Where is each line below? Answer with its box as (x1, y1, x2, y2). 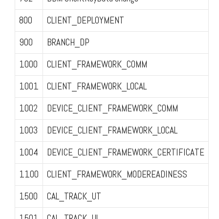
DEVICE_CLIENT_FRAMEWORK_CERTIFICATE (47, 146, 204, 158)
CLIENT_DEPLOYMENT (47, 14, 124, 26)
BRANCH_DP (47, 36, 89, 48)
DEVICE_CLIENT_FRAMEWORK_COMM (47, 102, 178, 114)
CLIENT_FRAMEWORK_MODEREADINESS (47, 168, 187, 180)
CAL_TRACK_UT (47, 190, 101, 202)
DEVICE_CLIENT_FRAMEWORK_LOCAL (47, 124, 177, 136)
